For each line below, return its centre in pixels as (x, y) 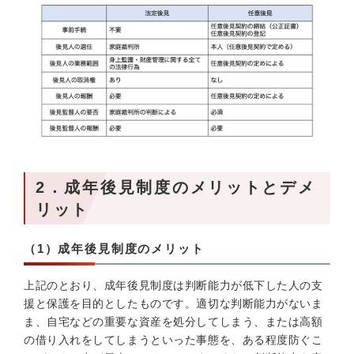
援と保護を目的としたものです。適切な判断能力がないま (173, 303)
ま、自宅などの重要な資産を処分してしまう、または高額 (173, 322)
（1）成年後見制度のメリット (114, 249)
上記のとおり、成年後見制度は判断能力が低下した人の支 (173, 285)
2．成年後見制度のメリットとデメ (176, 187)
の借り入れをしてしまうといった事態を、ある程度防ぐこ (173, 340)
